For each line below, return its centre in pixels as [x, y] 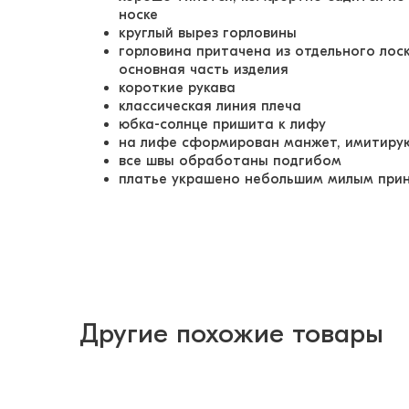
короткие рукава [179, 88]
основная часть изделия [206, 69]
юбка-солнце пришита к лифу [225, 124]
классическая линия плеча [210, 106]
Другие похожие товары [231, 334]
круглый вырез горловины [208, 33]
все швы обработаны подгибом [230, 161]
